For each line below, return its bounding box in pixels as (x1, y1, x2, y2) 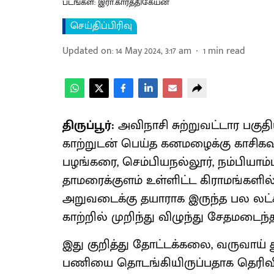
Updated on (62, 43, 112, 59)
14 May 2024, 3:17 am (116, 43, 191, 59)
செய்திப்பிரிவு (70, 18, 132, 34)
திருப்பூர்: (62, 115, 114, 136)
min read (208, 43, 245, 59)
